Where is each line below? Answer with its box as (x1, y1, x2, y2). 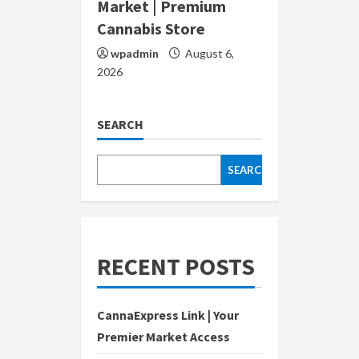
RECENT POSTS (97, 251, 255, 282)
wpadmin (111, 46, 159, 61)
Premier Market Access (97, 329, 230, 345)
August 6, (183, 46, 234, 61)
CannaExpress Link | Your (97, 307, 239, 324)
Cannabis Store (97, 18, 205, 39)
